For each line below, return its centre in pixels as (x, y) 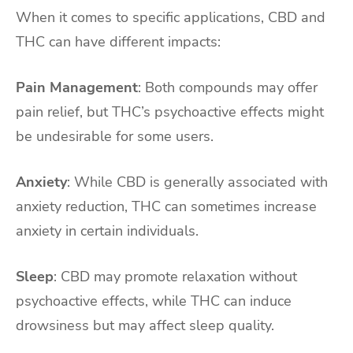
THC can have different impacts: (118, 42)
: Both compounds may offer (228, 87)
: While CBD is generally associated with (197, 182)
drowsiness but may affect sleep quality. (145, 325)
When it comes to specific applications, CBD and (171, 18)
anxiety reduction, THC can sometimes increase (166, 206)
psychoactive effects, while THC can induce (154, 301)
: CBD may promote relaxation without (175, 276)
